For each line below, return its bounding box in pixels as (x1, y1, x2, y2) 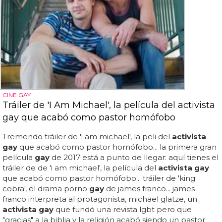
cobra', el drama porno (2, 184, 89, 193)
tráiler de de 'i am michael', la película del (2, 163, 158, 172)
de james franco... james (104, 184, 195, 193)
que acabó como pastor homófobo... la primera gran (17, 142, 217, 152)
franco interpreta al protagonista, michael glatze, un (2, 194, 197, 204)
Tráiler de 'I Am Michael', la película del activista (2, 100, 215, 111)
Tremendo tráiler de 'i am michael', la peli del (2, 132, 172, 141)
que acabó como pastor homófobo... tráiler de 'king (2, 173, 195, 183)
